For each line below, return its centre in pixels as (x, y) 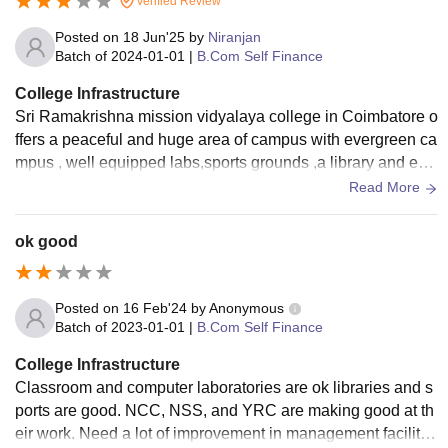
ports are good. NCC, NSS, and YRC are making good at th (224, 411)
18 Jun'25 (154, 37)
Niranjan (234, 37)
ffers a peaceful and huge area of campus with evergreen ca (226, 140)
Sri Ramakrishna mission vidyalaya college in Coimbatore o (226, 117)
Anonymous (246, 308)
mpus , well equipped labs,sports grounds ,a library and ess (224, 163)
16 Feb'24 (155, 308)
